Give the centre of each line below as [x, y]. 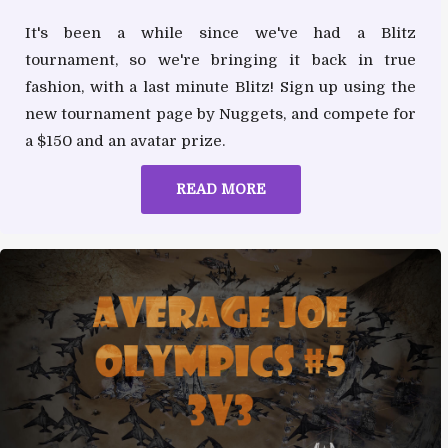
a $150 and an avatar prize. [125, 140]
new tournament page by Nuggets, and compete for [221, 113]
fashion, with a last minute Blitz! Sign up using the [221, 86]
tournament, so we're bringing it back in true [221, 59]
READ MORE [220, 188]
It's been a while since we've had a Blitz [221, 32]
